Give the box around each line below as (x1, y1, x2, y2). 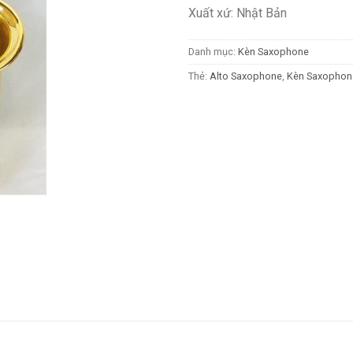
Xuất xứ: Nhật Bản (188, 5, 287, 20)
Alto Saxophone (210, 69, 282, 82)
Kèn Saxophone (238, 45, 309, 58)
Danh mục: (188, 45, 238, 58)
